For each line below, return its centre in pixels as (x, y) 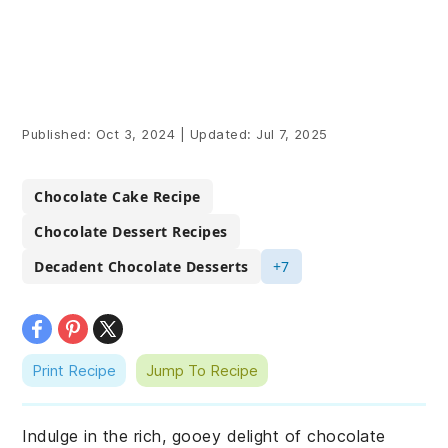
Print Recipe (74, 370)
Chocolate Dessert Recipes (131, 231)
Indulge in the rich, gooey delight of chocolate (204, 436)
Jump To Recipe (202, 370)
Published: (59, 134)
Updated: (221, 134)
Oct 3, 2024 (135, 134)
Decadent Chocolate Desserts (141, 266)
